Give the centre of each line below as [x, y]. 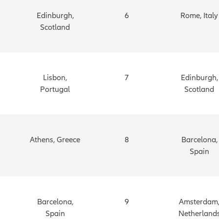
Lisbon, [55, 77]
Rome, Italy [199, 15]
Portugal [55, 89]
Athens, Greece [55, 140]
